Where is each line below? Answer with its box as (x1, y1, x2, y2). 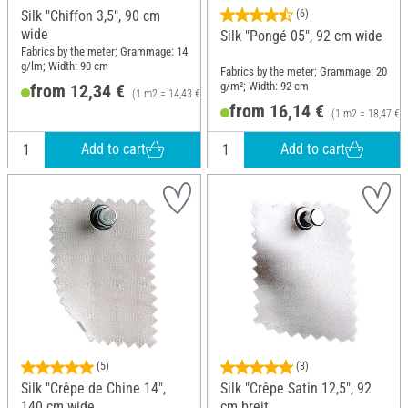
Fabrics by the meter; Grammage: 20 (220, 65, 387, 79)
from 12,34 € (29, 79, 125, 102)
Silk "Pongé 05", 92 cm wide (220, 26, 382, 45)
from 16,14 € (229, 99, 324, 122)
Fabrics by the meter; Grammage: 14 (21, 45, 188, 59)
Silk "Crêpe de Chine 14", (21, 379, 166, 397)
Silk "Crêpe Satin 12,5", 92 (220, 379, 372, 397)
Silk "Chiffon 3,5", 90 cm (21, 6, 160, 25)
